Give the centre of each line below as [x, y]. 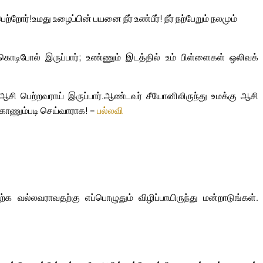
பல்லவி [110, 110]
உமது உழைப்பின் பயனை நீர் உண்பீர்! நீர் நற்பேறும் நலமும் [135, 18]
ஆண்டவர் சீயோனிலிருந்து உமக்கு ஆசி [181, 96]
